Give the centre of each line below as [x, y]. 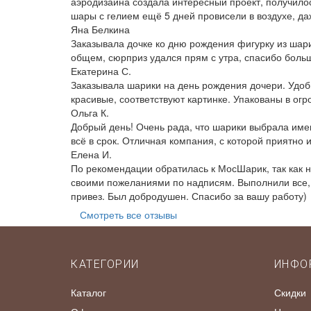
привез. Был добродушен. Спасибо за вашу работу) [189, 196]
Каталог [89, 293]
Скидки [290, 293]
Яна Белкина [100, 30]
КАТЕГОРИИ [105, 264]
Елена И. [91, 154]
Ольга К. [90, 113]
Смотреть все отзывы [128, 215]
